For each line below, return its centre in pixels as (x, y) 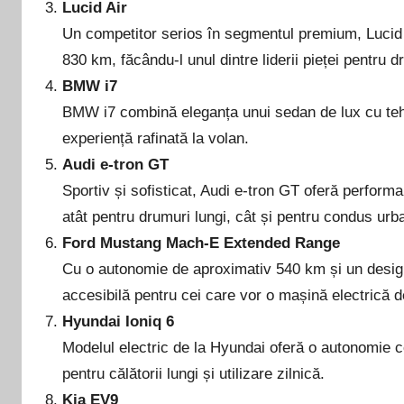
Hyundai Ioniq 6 (119, 322)
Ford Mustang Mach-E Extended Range (202, 243)
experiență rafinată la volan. (156, 139)
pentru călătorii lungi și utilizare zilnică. (194, 374)
